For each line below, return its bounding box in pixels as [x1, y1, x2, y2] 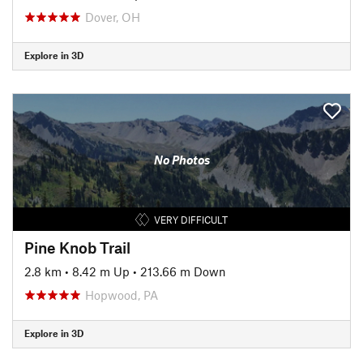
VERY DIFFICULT [153, 213, 228, 225]
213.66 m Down [140, 263, 226, 279]
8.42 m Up [72, 263, 130, 279]
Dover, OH [85, 9, 140, 24]
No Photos [153, 152, 210, 167]
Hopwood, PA [85, 287, 158, 302]
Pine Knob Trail [24, 237, 130, 257]
